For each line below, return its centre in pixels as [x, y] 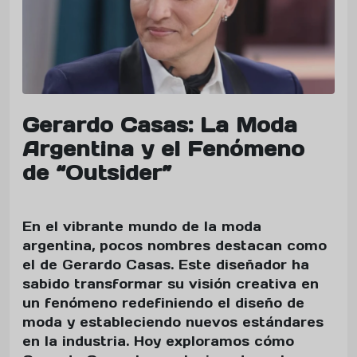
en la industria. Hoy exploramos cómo [158, 341]
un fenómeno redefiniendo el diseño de [163, 303]
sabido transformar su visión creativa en [171, 284]
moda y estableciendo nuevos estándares [173, 322]
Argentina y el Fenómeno [163, 149]
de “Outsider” [97, 173]
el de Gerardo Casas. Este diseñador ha [166, 265]
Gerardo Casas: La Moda [160, 126]
